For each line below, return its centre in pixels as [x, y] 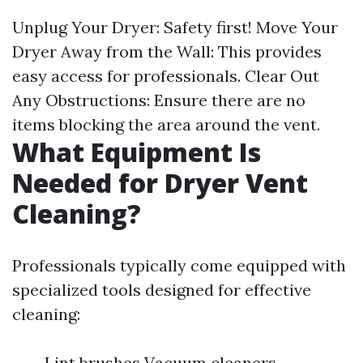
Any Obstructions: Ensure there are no [159, 100]
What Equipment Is [137, 152]
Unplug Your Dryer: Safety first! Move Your [175, 28]
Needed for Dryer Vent [160, 183]
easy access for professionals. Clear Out [166, 76]
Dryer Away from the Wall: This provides [167, 52]
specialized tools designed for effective [162, 290]
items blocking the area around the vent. [166, 125]
